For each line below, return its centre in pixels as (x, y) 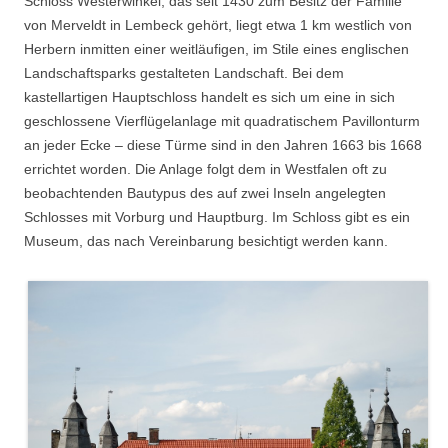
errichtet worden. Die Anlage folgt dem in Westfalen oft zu (205, 168)
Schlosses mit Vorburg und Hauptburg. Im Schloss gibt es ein (217, 216)
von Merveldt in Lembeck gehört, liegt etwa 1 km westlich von (218, 24)
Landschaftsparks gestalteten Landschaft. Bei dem (184, 72)
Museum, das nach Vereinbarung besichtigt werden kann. (206, 240)
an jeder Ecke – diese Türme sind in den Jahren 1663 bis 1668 (223, 144)
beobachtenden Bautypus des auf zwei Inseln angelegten (205, 192)
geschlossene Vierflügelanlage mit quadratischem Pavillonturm (222, 120)
